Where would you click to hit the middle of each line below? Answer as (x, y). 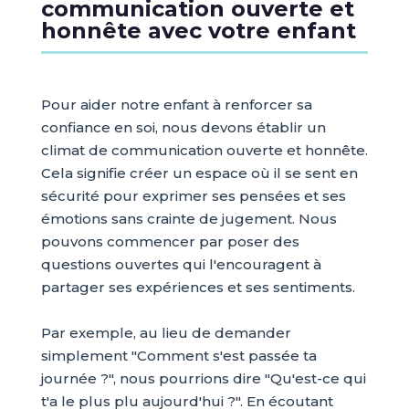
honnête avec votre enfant (198, 31)
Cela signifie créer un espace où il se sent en (199, 173)
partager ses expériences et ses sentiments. (198, 287)
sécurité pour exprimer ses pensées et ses (193, 196)
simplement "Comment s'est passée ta (178, 356)
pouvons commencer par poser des (170, 241)
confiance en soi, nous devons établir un (183, 127)
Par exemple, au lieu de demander (166, 333)
